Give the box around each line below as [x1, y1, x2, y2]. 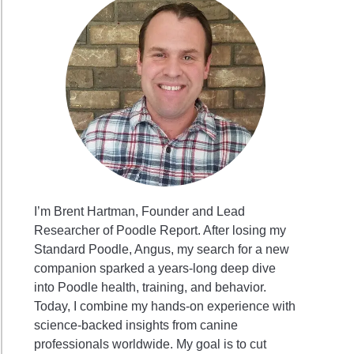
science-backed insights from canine [34, 318, 239, 333]
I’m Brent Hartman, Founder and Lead [34, 205, 246, 219]
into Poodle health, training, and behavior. [34, 281, 267, 295]
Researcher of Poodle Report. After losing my [34, 224, 287, 238]
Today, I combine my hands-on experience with [34, 299, 296, 314]
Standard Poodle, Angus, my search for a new [34, 243, 290, 257]
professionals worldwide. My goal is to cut [34, 337, 267, 352]
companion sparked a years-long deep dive [34, 262, 277, 276]
